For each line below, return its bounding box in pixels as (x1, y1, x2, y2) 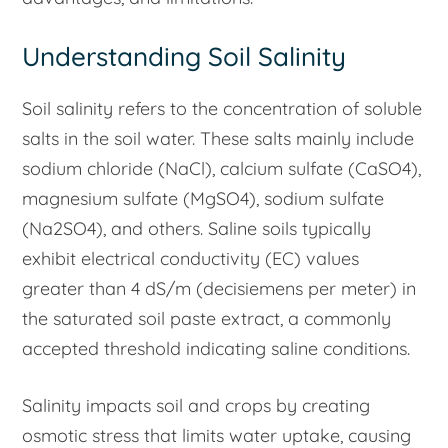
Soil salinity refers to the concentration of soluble (22, 97, 423, 121)
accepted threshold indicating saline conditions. (22, 337, 411, 361)
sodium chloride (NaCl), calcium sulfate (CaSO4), (22, 157, 422, 181)
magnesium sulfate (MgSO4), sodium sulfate (22, 187, 385, 211)
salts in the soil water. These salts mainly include (22, 127, 415, 151)
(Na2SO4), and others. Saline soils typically (22, 217, 372, 241)
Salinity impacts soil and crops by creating (22, 394, 371, 418)
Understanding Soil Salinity (22, 39, 347, 73)
